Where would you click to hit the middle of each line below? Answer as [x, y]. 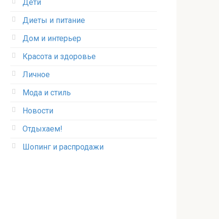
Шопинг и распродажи [63, 147]
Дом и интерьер [52, 38]
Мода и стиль [47, 93]
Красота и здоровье [59, 56]
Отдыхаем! [43, 129]
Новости [38, 111]
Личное [36, 75]
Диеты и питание [54, 20]
